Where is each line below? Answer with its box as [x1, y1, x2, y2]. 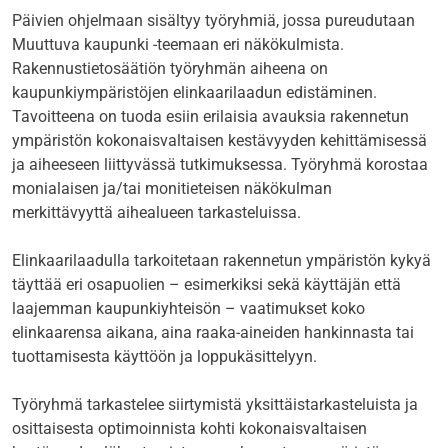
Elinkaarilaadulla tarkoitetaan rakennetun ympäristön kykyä [12, 251, 431, 271]
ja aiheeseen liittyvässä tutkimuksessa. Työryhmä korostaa [12, 155, 428, 175]
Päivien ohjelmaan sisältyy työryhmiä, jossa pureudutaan [12, 11, 415, 31]
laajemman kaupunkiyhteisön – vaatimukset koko [12, 299, 365, 319]
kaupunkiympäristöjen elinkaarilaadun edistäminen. [12, 83, 377, 103]
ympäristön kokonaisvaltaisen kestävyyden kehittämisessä [12, 131, 427, 151]
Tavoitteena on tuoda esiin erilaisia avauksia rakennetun [12, 107, 409, 127]
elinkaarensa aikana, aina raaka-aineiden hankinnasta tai [12, 323, 414, 343]
